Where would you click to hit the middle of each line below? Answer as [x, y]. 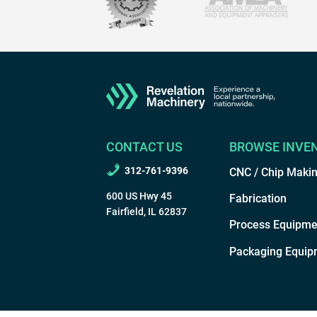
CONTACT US [145, 147]
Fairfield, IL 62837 [147, 212]
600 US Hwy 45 [139, 196]
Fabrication [258, 199]
